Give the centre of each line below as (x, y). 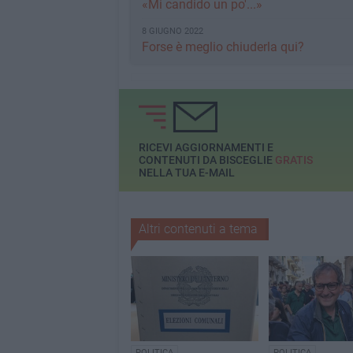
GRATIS (294, 160)
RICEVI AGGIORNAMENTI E (206, 148)
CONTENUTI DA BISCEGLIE (206, 160)
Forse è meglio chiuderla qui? (223, 47)
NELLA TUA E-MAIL (186, 173)
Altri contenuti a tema (198, 229)
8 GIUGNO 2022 (172, 32)
